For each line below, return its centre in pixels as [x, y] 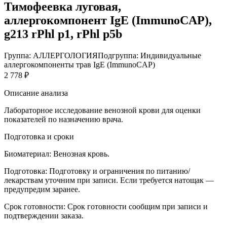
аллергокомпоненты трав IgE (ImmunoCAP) [80, 64]
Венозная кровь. [81, 154]
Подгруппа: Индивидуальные [149, 55]
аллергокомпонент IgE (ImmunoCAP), [108, 20]
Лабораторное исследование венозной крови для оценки [102, 110]
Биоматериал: [28, 154]
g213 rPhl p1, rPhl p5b [63, 34]
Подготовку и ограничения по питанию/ [120, 171]
